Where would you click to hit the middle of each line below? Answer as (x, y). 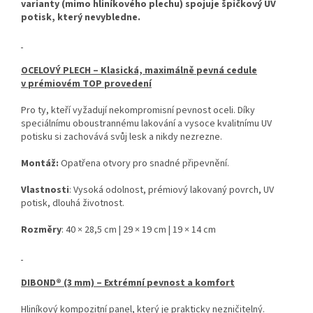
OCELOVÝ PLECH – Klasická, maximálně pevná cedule (139, 71)
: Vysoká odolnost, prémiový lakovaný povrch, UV (172, 190)
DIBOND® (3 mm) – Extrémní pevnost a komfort (128, 283)
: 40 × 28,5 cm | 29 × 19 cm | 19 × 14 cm (139, 230)
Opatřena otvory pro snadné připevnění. (144, 164)
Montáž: (40, 164)
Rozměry (41, 230)
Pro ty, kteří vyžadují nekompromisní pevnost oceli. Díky (138, 111)
